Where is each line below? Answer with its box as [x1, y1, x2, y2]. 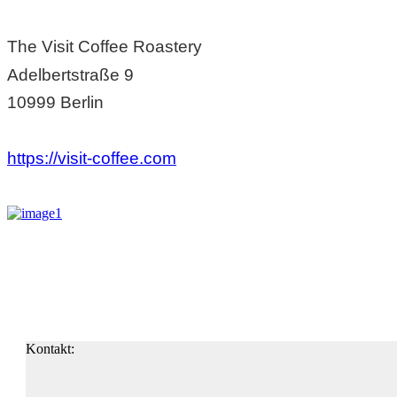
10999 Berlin [7, 93, 104, 113]
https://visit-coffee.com [7, 149, 176, 168]
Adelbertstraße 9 [7, 65, 134, 84]
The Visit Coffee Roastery [7, 37, 202, 57]
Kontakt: [26, 341, 74, 357]
